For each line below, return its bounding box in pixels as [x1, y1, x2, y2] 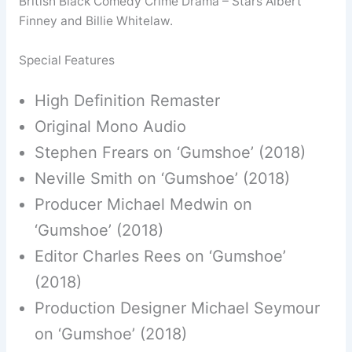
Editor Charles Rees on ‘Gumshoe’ [34, 247, 286, 266]
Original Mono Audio [34, 117, 186, 137]
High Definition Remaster [34, 91, 220, 111]
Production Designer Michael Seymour [34, 299, 320, 318]
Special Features [18, 52, 115, 68]
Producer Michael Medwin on [34, 195, 252, 214]
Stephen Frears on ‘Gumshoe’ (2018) [34, 143, 306, 163]
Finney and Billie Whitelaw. [18, 13, 173, 28]
